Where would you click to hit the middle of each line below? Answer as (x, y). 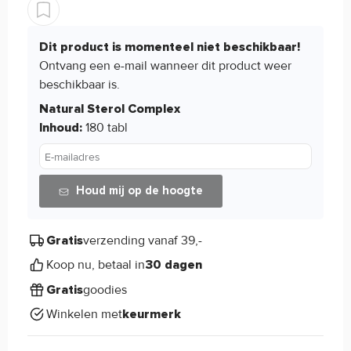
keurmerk (152, 315)
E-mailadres (72, 157)
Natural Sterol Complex (110, 109)
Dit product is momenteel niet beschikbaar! (170, 47)
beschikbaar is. (80, 84)
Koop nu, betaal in (96, 265)
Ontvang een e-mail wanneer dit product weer (165, 65)
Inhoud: (61, 128)
